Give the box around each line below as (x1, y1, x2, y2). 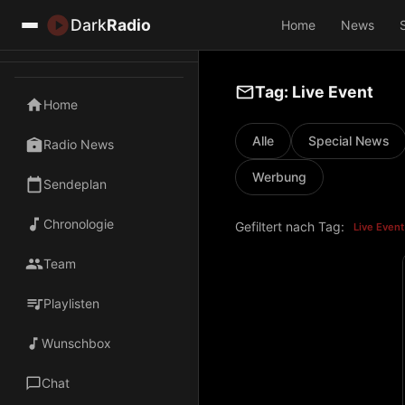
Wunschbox (42, 335, 111, 351)
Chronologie (43, 216, 114, 231)
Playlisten (43, 296, 99, 311)
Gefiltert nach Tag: (235, 219, 344, 234)
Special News (308, 133, 390, 148)
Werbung (252, 169, 306, 184)
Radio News (43, 137, 114, 152)
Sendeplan (43, 176, 107, 192)
